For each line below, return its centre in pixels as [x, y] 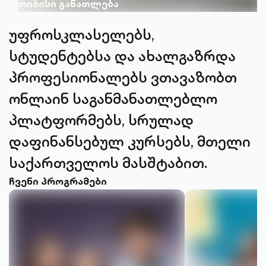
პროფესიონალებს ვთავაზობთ [123, 77]
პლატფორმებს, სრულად [101, 120]
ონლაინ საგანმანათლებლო [113, 99]
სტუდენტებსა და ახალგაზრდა [122, 56]
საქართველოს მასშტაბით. [108, 163]
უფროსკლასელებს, [82, 34]
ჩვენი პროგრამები [58, 181]
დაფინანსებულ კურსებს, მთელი [130, 141]
